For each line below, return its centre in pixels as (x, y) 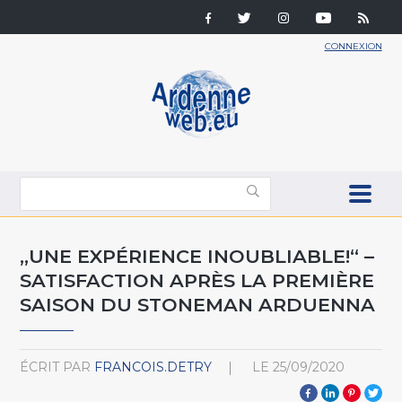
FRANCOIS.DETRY (153, 367)
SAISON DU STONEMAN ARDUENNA (198, 304)
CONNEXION (353, 46)
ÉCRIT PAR (56, 367)
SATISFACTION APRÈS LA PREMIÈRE (197, 280)
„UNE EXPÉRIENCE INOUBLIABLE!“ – (197, 256)
